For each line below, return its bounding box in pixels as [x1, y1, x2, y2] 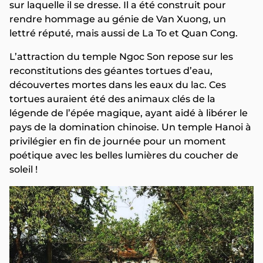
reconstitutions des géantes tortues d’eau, [9, 65, 213, 77]
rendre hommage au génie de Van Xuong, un [9, 14, 226, 25]
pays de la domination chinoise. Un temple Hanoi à [9, 122, 251, 133]
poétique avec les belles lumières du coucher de [9, 150, 238, 161]
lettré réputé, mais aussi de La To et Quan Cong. [9, 28, 238, 39]
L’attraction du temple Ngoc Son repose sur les [9, 51, 233, 63]
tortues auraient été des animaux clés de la [9, 93, 215, 105]
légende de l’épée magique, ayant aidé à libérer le [9, 107, 248, 119]
